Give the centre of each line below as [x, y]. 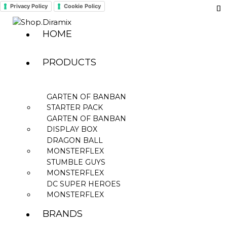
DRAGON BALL [75, 140]
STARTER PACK [75, 107]
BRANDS [63, 214]
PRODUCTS [70, 63]
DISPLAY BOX [72, 129]
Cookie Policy [82, 6]
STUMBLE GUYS [76, 162]
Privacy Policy [29, 6]
